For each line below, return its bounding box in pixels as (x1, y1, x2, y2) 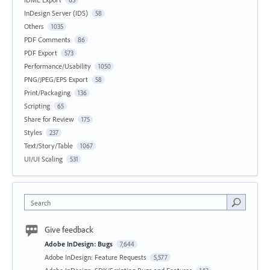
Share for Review (24, 115, 74, 124)
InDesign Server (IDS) (24, 8, 88, 18)
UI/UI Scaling (24, 154, 63, 164)
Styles (24, 128, 42, 137)
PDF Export (24, 48, 57, 58)
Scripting (24, 101, 50, 111)
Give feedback (45, 224, 93, 236)
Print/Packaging (24, 88, 71, 98)
